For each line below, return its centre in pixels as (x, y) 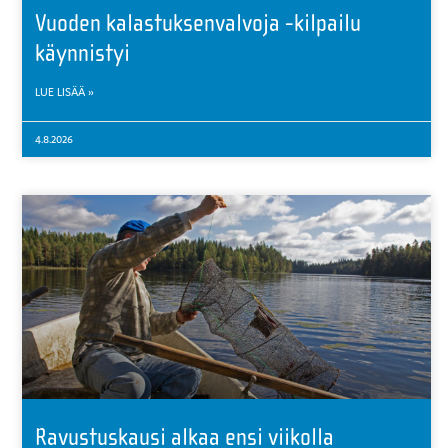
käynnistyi (83, 52)
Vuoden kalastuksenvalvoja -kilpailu (198, 22)
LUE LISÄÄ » (65, 91)
